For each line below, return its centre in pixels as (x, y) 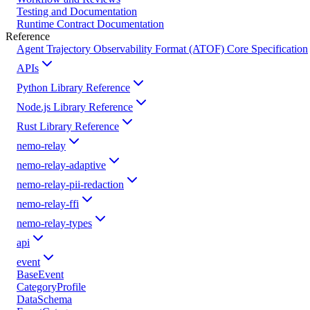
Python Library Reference (73, 87)
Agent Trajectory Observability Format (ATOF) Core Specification (162, 48)
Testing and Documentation (77, 11)
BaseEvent (40, 274)
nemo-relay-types (54, 223)
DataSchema (44, 299)
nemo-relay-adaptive (61, 165)
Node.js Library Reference (75, 107)
